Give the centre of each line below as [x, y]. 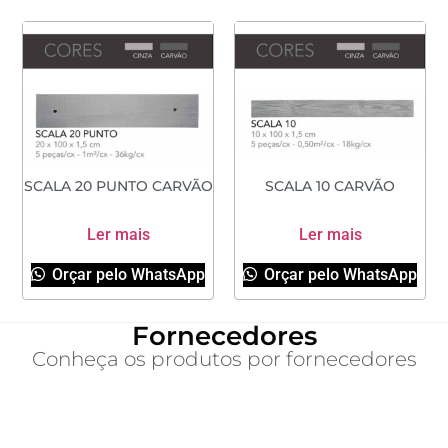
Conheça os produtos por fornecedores [224, 359]
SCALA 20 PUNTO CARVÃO [118, 185]
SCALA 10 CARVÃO [330, 185]
